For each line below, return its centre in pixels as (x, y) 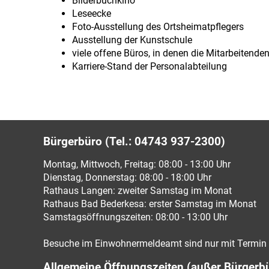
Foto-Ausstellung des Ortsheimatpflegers (158, 27)
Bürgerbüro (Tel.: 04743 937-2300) (134, 141)
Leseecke (92, 14)
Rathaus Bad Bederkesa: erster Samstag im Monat (150, 204)
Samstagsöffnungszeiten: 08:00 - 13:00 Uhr (135, 217)
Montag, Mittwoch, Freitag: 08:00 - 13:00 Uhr (137, 164)
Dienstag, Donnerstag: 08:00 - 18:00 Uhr (127, 177)
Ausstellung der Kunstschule (132, 40)
